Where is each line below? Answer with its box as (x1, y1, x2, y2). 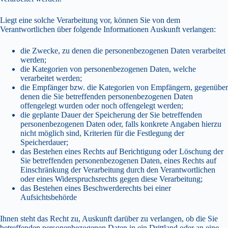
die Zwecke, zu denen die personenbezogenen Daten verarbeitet (20, 46, 225, 55)
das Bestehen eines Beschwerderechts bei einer (20, 183, 171, 192)
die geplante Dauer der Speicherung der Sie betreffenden (20, 110, 202, 119)
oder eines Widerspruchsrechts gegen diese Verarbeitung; (20, 174, 203, 183)
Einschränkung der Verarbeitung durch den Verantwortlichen (20, 165, 215, 174)
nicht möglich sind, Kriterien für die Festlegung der (20, 128, 184, 137)
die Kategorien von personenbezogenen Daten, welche (20, 64, 196, 73)
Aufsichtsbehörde (20, 192, 77, 202)
